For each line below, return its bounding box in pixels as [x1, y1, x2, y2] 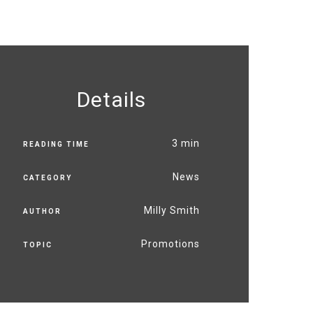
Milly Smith [143, 204, 200, 216]
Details [76, 87, 146, 112]
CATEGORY [22, 174, 72, 182]
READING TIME [22, 140, 89, 149]
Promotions [140, 238, 200, 249]
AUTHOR [22, 208, 61, 216]
